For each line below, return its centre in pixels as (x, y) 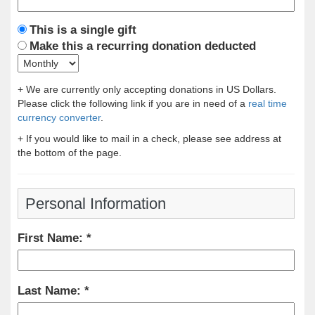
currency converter (59, 117)
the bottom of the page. (70, 152)
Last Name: (51, 291)
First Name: (52, 238)
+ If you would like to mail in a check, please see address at (149, 138)
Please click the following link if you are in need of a (133, 103)
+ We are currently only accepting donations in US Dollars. (148, 89)
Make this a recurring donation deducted (143, 46)
